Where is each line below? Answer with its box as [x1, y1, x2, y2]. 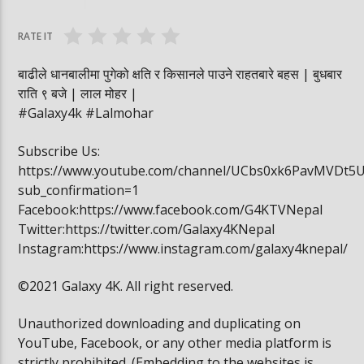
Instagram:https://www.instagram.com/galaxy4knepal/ [18, 239, 349, 258]
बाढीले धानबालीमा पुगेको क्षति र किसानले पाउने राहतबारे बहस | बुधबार [18, 65, 343, 84]
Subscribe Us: [18, 141, 101, 160]
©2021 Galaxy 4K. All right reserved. [18, 276, 234, 295]
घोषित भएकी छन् [13, 4, 84, 21]
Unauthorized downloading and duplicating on [18, 314, 301, 333]
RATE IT [18, 29, 54, 44]
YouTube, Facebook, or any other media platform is [18, 334, 332, 353]
